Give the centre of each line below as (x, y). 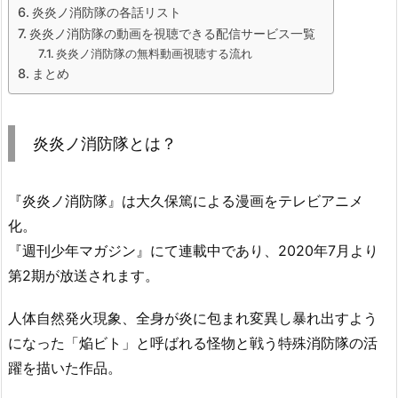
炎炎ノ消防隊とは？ (105, 143)
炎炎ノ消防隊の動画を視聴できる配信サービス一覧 (172, 33)
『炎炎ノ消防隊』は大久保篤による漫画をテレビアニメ (186, 200)
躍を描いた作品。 (65, 368)
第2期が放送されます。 (84, 275)
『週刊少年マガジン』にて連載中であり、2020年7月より (193, 250)
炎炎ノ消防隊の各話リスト (106, 12)
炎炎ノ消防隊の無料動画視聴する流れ (155, 53)
